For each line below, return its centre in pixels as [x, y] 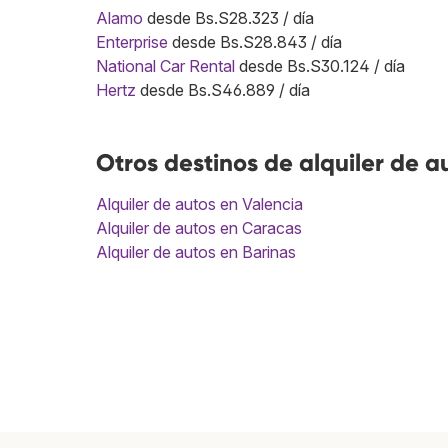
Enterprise [132, 41]
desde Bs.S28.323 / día [228, 17]
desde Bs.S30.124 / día [320, 65]
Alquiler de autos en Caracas [199, 227]
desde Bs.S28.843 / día [255, 41]
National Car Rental [165, 65]
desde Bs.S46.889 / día [223, 89]
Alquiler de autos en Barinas [196, 251]
